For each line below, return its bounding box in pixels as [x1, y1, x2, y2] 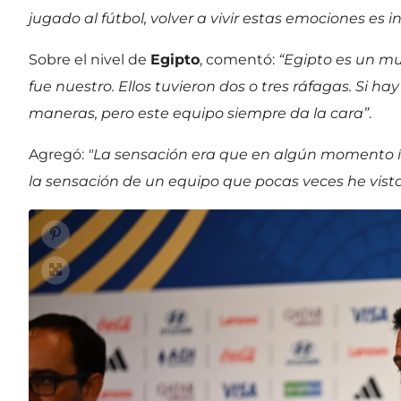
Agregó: [29, 145, 88, 163]
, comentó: [200, 50, 278, 68]
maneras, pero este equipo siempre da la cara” [29, 104, 369, 122]
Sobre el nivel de [29, 50, 150, 68]
